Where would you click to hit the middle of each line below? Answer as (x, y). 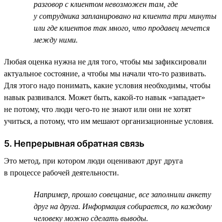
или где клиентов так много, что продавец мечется (122, 28)
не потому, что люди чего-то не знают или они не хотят (98, 109)
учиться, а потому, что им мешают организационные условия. (109, 121)
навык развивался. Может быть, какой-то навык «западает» (105, 97)
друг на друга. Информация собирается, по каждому (123, 206)
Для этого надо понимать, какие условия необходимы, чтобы (107, 85)
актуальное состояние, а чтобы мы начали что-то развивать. (105, 73)
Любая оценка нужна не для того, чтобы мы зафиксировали (105, 61)
